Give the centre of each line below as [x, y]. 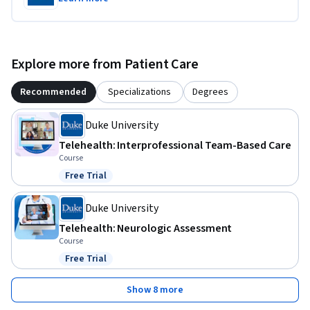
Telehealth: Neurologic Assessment [146, 229]
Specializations [140, 92]
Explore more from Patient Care [105, 65]
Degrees [211, 92]
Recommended [54, 92]
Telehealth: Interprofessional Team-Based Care [175, 146]
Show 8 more [155, 290]
